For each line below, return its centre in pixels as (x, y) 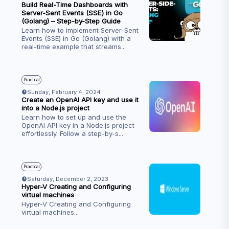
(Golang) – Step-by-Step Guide (71, 21)
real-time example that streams (71, 47)
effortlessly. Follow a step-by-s (70, 133)
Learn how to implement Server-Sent (80, 30)
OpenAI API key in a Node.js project (78, 125)
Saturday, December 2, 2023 (67, 179)
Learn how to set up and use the (74, 117)
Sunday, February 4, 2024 (64, 92)
